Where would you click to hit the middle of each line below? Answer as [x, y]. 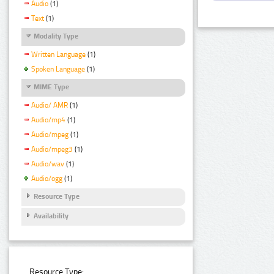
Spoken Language [58, 69]
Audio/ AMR [50, 106]
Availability [51, 216]
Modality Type [56, 36]
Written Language [58, 55]
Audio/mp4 [48, 120]
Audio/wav [48, 164]
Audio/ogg [47, 178]
